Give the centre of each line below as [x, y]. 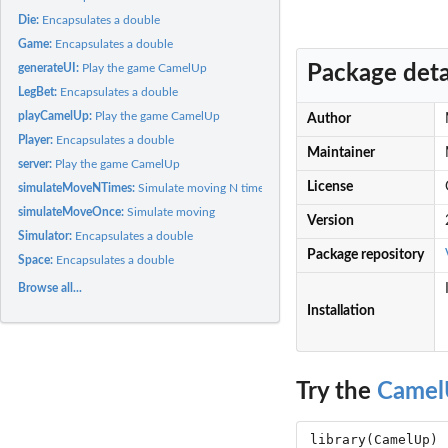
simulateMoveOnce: [73, 211]
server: [37, 163]
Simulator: [47, 235]
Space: [37, 259]
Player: [37, 139]
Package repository [365, 255]
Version [330, 221]
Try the [336, 391]
